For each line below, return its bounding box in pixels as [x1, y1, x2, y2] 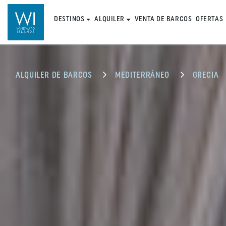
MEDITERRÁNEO [115, 72, 169, 80]
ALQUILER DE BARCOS [16, 72, 92, 80]
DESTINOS [54, 16, 85, 23]
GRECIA [192, 72, 219, 80]
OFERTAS [196, 16, 223, 23]
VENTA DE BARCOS [134, 16, 192, 23]
